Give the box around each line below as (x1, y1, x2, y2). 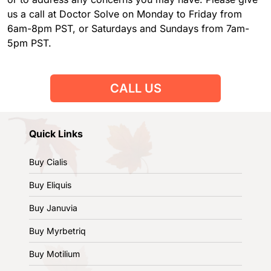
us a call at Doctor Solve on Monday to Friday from (7, 7, 242, 20)
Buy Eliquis (29, 179, 71, 190)
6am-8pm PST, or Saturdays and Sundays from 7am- (7, 22, 249, 34)
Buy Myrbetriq (29, 225, 86, 236)
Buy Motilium (29, 248, 80, 259)
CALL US (109, 80, 162, 96)
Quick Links (29, 127, 83, 140)
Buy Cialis (29, 156, 67, 167)
